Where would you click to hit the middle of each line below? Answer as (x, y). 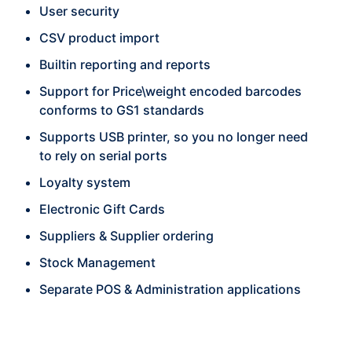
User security (79, 11)
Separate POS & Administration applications (170, 289)
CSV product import (99, 38)
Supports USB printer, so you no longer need (174, 137)
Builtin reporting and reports (125, 64)
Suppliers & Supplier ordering (126, 236)
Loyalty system (85, 182)
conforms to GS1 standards (122, 110)
